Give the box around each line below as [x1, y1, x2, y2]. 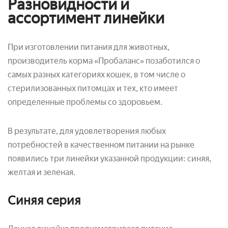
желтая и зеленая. [8, 167, 75, 178]
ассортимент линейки [8, 9, 164, 28]
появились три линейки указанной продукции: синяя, [8, 154, 211, 164]
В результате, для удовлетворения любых [8, 126, 166, 136]
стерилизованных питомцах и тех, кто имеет [8, 83, 178, 94]
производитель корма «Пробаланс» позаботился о [8, 56, 200, 66]
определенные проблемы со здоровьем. [8, 97, 162, 107]
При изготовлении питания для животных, [8, 42, 169, 52]
